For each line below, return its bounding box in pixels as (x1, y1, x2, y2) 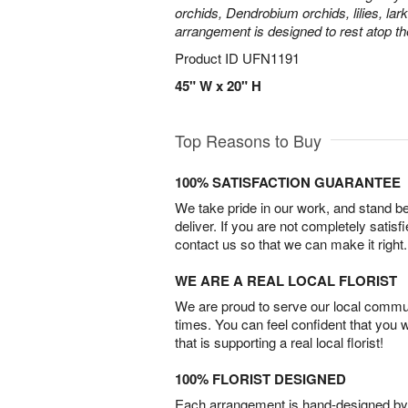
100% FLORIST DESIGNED (175, 369, 346, 389)
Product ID (175, 48, 242, 67)
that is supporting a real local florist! (175, 332, 383, 352)
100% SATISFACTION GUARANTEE (175, 172, 401, 192)
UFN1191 (242, 48, 300, 67)
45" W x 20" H (175, 76, 261, 96)
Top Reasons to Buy (175, 128, 321, 152)
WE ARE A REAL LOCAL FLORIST (175, 270, 397, 291)
